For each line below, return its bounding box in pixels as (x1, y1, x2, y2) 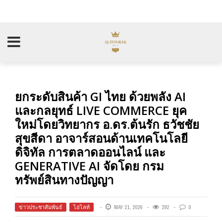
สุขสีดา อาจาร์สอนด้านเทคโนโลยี (15, 130, 188, 146)
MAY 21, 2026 (114, 204, 143, 211)
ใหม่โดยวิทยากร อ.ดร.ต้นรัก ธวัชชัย (15, 116, 199, 132)
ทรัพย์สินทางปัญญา (15, 171, 113, 188)
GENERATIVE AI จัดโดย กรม (15, 158, 164, 174)
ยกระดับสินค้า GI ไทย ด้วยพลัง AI (15, 88, 186, 105)
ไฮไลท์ (73, 204, 90, 211)
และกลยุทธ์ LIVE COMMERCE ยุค (15, 102, 187, 118)
